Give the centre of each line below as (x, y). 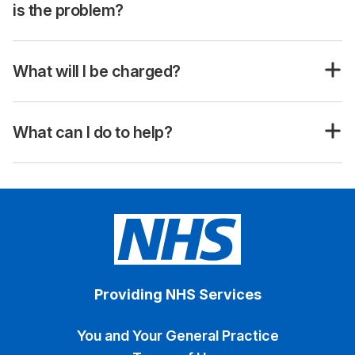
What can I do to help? (92, 132)
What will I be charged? (97, 71)
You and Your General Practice (177, 336)
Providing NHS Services (177, 294)
